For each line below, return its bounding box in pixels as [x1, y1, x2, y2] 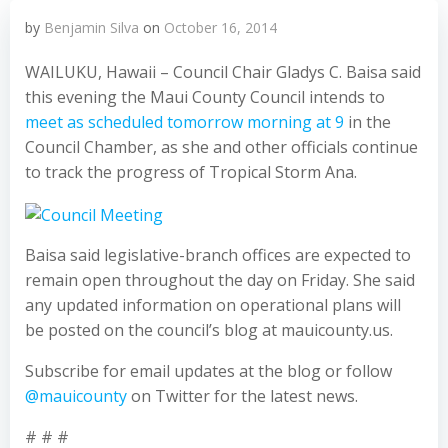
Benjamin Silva [44, 18, 139, 37]
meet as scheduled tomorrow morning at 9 [25, 111, 344, 133]
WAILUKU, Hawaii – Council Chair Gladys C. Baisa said [25, 61, 421, 83]
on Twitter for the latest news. [127, 384, 358, 407]
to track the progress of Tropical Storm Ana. [25, 161, 357, 183]
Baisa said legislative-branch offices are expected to [25, 243, 411, 266]
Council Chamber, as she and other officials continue [25, 136, 418, 158]
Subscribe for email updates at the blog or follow [25, 359, 392, 382]
